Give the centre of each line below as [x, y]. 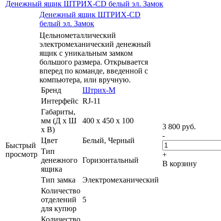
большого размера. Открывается [94, 62]
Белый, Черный [109, 140]
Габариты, [58, 111]
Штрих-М [99, 90]
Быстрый [21, 145]
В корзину [180, 163]
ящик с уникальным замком [86, 53]
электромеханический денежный [95, 44]
